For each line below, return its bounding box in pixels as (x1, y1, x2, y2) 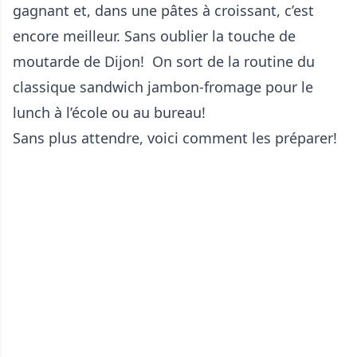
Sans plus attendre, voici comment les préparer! (13, 128, 337, 147)
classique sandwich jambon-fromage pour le (13, 77, 313, 96)
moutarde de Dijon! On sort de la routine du (13, 52, 315, 71)
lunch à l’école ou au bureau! (13, 103, 206, 122)
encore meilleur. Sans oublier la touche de (13, 26, 296, 45)
